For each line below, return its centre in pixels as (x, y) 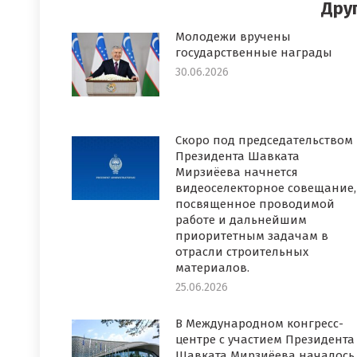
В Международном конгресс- (259, 324)
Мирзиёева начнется (237, 172)
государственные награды (254, 53)
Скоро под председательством (264, 140)
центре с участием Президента (265, 339)
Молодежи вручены (233, 37)
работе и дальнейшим (241, 220)
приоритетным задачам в (252, 236)
